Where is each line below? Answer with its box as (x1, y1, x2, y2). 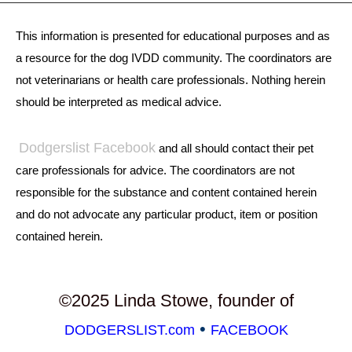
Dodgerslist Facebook (19, 139, 156, 156)
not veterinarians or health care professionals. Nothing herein (16, 72, 325, 86)
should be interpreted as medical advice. (16, 94, 222, 108)
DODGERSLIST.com (64, 321, 195, 338)
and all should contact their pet (156, 141, 313, 155)
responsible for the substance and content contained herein (16, 185, 317, 199)
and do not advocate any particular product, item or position (16, 207, 317, 221)
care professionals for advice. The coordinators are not (16, 163, 295, 177)
